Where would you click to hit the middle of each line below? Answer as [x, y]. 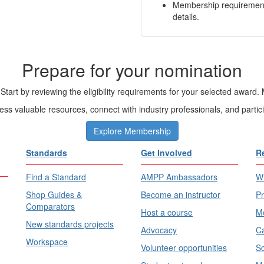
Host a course [167, 212]
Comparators [50, 206]
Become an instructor [181, 194]
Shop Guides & [54, 194]
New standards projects [70, 224]
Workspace [47, 242]
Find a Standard [56, 177]
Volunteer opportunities [184, 247]
